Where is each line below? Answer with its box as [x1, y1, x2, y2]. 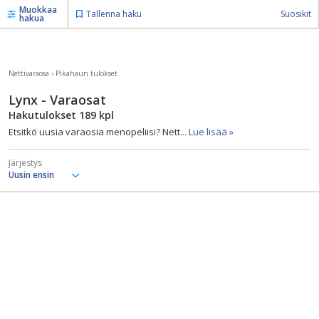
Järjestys [9, 157, 42, 169]
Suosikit [281, 8, 311, 20]
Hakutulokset [9, 108, 79, 122]
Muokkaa [19, 3, 57, 16]
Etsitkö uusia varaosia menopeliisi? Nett [9, 125, 180, 138]
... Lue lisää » [180, 125, 234, 138]
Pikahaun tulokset [56, 68, 117, 78]
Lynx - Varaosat [9, 91, 106, 108]
